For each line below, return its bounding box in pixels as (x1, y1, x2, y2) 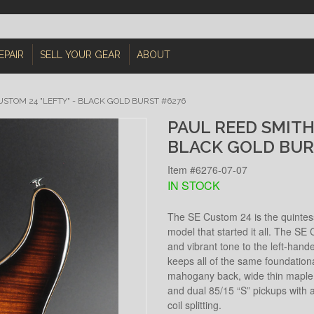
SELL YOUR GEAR (40, 49, 121, 60)
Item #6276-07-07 (168, 162, 247, 177)
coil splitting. (168, 297, 221, 312)
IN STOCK (168, 177, 220, 193)
